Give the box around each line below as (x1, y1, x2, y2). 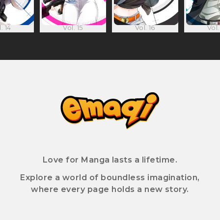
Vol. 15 (63, 23, 83, 31)
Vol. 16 (135, 23, 155, 31)
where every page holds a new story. (31, 184, 189, 194)
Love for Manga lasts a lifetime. (42, 155, 178, 165)
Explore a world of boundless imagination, (20, 172, 200, 182)
